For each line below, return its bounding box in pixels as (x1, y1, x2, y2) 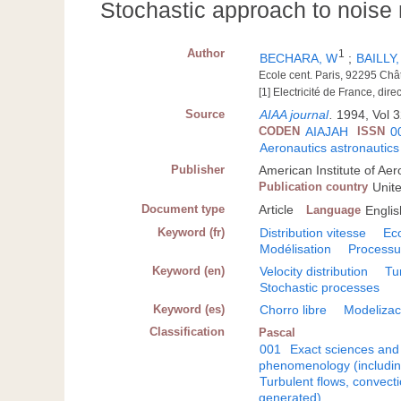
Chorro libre (260, 303, 328, 318)
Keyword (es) (153, 303, 226, 317)
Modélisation (260, 242, 332, 257)
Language (306, 203, 362, 218)
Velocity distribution (260, 264, 369, 279)
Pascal (259, 326, 296, 340)
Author (187, 47, 226, 61)
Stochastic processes (260, 280, 380, 295)
